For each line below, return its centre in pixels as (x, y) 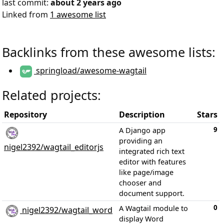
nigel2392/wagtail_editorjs (54, 147)
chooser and (140, 183)
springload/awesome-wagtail (90, 71)
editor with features (152, 162)
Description (142, 114)
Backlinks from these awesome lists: (109, 52)
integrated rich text (152, 151)
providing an (141, 141)
